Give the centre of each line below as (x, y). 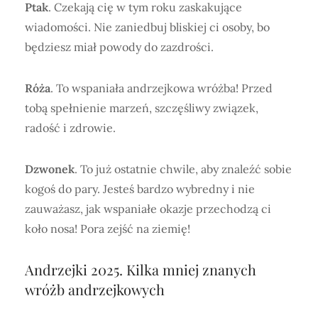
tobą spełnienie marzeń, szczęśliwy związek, (142, 108)
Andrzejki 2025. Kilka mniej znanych (141, 269)
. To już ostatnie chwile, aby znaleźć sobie (183, 169)
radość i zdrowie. (70, 127)
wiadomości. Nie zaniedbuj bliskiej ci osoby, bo (147, 27)
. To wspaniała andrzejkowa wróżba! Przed (161, 88)
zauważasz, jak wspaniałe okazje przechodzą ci (148, 208)
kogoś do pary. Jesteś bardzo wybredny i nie (140, 188)
